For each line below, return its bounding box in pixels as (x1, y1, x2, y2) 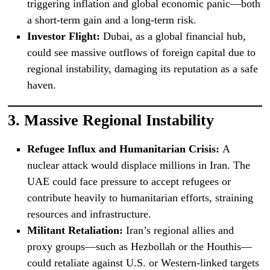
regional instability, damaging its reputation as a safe (27, 62, 258, 75)
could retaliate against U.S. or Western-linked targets (27, 256, 259, 269)
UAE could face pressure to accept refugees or (27, 175, 231, 187)
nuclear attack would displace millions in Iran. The (27, 159, 250, 171)
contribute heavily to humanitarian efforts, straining (27, 191, 253, 204)
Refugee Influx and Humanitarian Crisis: (27, 142, 219, 155)
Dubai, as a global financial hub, (99, 30, 246, 42)
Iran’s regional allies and (122, 224, 234, 236)
